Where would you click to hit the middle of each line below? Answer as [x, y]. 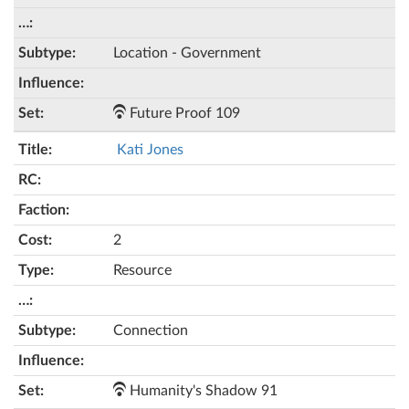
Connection [151, 330]
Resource [142, 270]
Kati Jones [150, 150]
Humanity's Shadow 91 [202, 391]
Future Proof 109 [183, 113]
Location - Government [187, 53]
